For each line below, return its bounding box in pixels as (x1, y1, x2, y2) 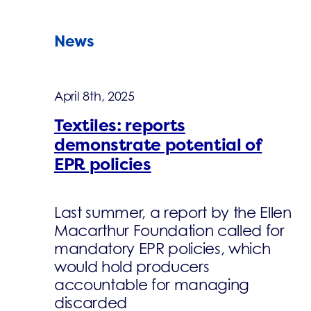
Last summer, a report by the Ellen (53, 203, 292, 222)
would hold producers (53, 258, 210, 276)
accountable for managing (53, 276, 250, 294)
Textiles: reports (53, 115, 185, 137)
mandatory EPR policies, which (53, 239, 271, 258)
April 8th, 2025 (53, 89, 135, 104)
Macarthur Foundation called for (53, 221, 285, 240)
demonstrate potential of (53, 134, 262, 157)
